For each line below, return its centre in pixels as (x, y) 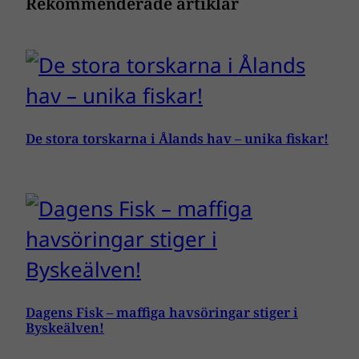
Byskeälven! (65, 327)
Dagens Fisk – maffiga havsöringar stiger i (162, 312)
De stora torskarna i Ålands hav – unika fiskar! (177, 139)
